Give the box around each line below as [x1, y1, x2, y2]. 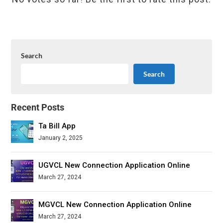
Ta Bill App [38, 121, 76, 130]
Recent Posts [11, 102, 65, 112]
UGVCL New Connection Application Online [38, 160, 191, 170]
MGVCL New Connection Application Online [38, 200, 192, 209]
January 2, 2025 [38, 134, 83, 141]
